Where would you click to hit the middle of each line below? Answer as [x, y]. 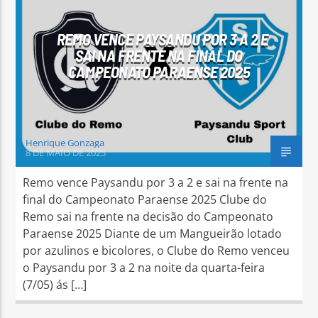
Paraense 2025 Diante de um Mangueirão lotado [153, 233]
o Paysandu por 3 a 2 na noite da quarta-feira [144, 267]
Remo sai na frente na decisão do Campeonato [148, 216]
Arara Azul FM [114, 99]
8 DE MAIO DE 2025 [66, 152]
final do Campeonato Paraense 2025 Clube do [145, 199]
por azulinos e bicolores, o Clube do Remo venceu [157, 250]
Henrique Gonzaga [65, 142]
